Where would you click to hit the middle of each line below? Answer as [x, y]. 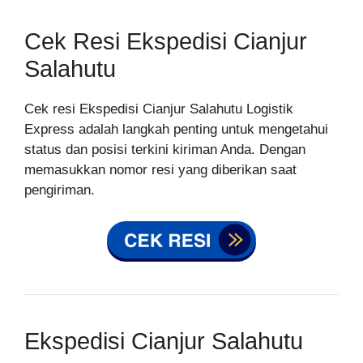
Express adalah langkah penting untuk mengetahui [176, 129]
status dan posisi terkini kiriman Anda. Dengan [165, 149]
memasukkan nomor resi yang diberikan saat [160, 170]
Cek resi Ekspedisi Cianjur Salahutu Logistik [159, 109]
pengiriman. [60, 190]
